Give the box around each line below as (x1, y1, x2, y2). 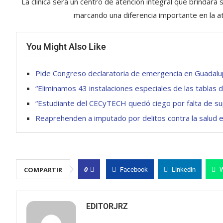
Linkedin (172, 166, 196, 173)
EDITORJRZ (86, 202, 128, 211)
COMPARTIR (24, 165, 62, 174)
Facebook (120, 166, 148, 173)
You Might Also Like (26, 41, 106, 52)
